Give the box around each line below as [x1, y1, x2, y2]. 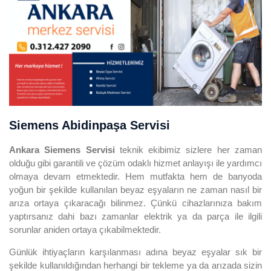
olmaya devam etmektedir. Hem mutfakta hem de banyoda [9, 171, 262, 181]
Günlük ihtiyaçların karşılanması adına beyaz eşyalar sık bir [9, 246, 262, 257]
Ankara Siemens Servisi [9, 144, 120, 155]
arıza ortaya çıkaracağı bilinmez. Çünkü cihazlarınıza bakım [9, 197, 262, 208]
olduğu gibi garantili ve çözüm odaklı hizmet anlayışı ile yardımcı [9, 157, 262, 168]
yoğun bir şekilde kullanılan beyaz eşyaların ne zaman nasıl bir [9, 184, 262, 195]
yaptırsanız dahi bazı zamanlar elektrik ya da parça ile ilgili [9, 211, 262, 221]
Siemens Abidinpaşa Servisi [9, 118, 170, 132]
